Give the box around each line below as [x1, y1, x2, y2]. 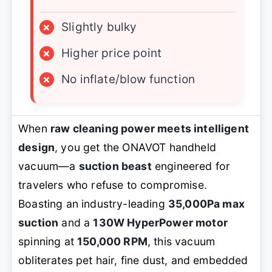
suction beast [78, 160, 152, 173]
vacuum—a [18, 160, 79, 173]
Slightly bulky [61, 20, 137, 35]
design [18, 141, 55, 154]
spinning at [18, 235, 78, 248]
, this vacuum [147, 235, 216, 248]
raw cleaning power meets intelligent [50, 122, 249, 135]
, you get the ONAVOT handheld [55, 141, 216, 154]
